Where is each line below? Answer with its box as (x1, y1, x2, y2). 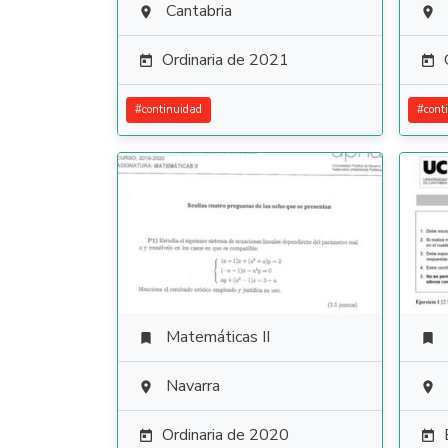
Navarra (166, 375, 220, 397)
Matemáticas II (166, 326, 270, 348)
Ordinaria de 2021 (162, 49, 289, 71)
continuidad (142, 102, 202, 117)
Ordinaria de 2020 (162, 424, 289, 446)
